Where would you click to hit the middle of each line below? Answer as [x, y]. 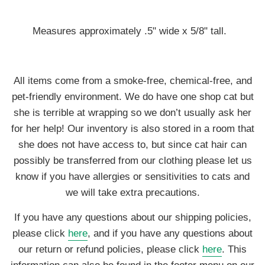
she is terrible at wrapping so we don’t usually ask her [132, 112]
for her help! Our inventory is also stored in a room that [132, 128]
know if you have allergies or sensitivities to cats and [132, 176]
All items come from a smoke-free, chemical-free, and [132, 80]
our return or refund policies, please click [109, 249]
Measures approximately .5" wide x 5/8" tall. [132, 31]
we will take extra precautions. [132, 192]
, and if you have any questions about [170, 233]
